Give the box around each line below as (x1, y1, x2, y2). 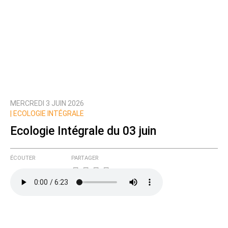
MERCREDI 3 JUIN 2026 (10, 99, 84, 108)
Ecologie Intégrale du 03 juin (10, 124, 156, 138)
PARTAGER (71, 155, 98, 162)
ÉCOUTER (10, 155, 35, 162)
